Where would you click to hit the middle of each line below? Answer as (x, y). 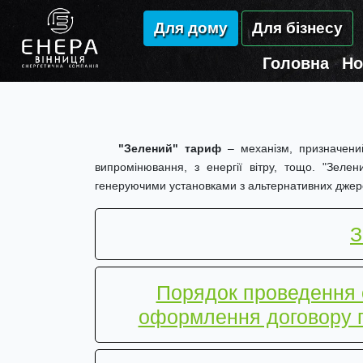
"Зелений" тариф (169, 148)
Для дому (191, 28)
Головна (296, 64)
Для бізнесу (297, 28)
